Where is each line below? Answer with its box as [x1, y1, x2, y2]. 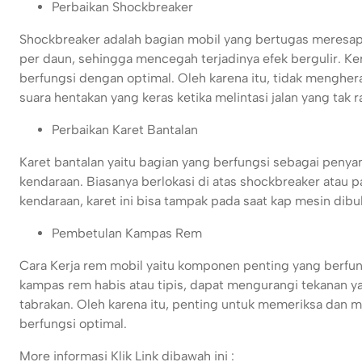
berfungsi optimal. [19, 316, 127, 332]
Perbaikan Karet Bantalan [52, 122, 198, 138]
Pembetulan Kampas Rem [52, 225, 202, 242]
